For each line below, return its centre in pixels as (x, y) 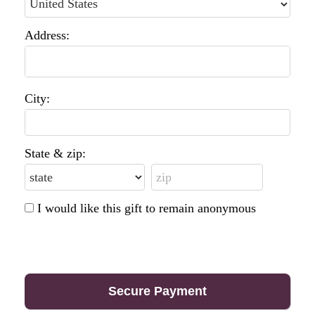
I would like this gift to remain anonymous (147, 208)
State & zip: (55, 153)
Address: (47, 35)
